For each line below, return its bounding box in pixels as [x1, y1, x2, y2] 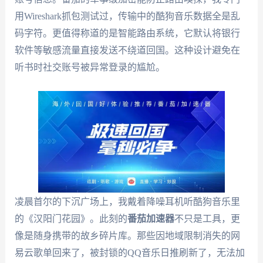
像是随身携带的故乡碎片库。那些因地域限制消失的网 [14, 230, 240, 241]
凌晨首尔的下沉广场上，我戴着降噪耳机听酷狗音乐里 [14, 196, 240, 207]
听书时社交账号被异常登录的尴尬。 [14, 62, 165, 73]
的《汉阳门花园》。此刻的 [14, 213, 127, 224]
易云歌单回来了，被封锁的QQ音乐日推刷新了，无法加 [14, 247, 245, 258]
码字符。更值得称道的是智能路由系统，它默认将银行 [14, 28, 240, 39]
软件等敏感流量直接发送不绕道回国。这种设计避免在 [14, 45, 240, 56]
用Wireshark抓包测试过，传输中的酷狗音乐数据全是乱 [14, 11, 240, 22]
